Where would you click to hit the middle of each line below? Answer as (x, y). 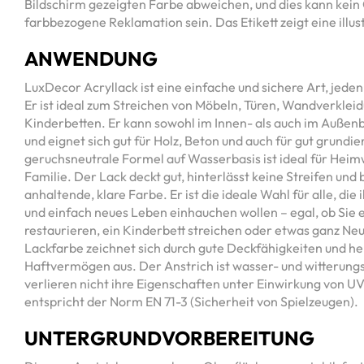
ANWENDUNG (91, 59)
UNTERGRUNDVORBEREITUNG (169, 338)
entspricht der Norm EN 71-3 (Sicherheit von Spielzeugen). (191, 301)
